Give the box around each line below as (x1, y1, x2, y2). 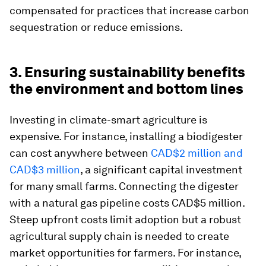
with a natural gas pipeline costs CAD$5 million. (9, 196, 245, 209)
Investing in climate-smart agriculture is (9, 113, 207, 126)
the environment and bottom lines (9, 80, 243, 97)
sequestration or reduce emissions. (9, 20, 183, 33)
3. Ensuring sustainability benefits (9, 63, 245, 81)
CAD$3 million (9, 163, 80, 176)
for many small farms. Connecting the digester (9, 179, 239, 192)
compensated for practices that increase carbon (9, 4, 249, 17)
